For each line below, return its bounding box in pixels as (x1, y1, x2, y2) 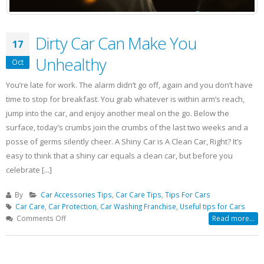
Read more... (212, 213, 255, 223)
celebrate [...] (6, 164, 52, 175)
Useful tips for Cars (180, 201, 245, 211)
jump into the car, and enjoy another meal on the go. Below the (6, 107, 229, 118)
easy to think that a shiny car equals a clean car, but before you (6, 150, 233, 161)
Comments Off (16, 213, 66, 223)
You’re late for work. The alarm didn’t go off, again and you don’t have (6, 79, 253, 90)
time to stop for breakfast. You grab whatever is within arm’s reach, (6, 93, 245, 104)
